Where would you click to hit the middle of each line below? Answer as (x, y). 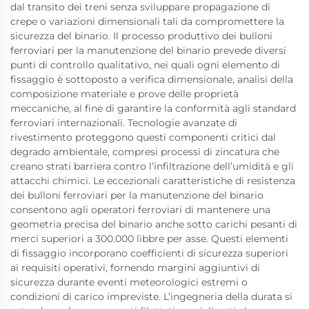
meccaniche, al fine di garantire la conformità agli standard (153, 108)
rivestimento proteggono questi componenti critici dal (143, 137)
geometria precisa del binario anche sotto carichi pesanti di (154, 224)
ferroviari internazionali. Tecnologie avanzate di (124, 122)
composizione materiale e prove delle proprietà (124, 93)
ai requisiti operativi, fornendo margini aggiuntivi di (135, 267)
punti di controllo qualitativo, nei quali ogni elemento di (145, 64)
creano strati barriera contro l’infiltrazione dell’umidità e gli (152, 166)
